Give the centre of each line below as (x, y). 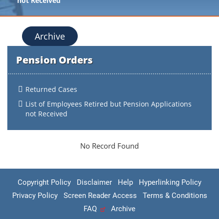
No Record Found (109, 146)
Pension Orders (55, 60)
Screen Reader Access (100, 196)
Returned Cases (51, 89)
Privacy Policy (35, 196)
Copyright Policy (44, 182)
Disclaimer (94, 182)
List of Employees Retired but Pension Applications (109, 104)
